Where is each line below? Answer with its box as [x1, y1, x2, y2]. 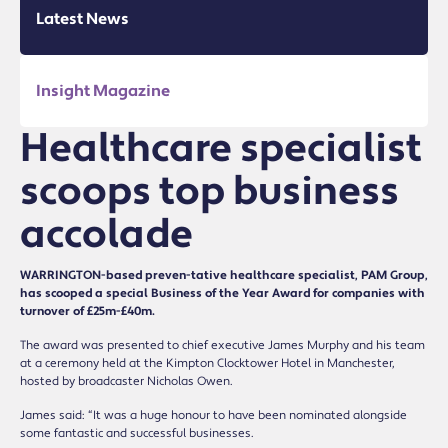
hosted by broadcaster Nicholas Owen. [20, 373, 233, 389]
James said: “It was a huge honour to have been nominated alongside [20, 407, 407, 423]
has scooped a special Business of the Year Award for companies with [20, 285, 425, 301]
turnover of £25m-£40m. [20, 303, 155, 319]
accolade [20, 208, 193, 260]
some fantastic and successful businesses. [20, 425, 254, 441]
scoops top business [20, 165, 399, 217]
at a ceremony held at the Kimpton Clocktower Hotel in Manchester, [20, 355, 395, 371]
